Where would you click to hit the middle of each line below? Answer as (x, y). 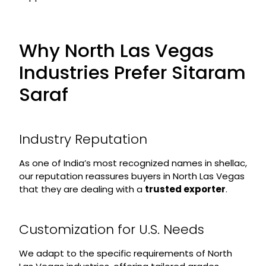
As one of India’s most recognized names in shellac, (133, 163)
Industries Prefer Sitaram (132, 72)
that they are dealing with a (82, 189)
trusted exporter (185, 189)
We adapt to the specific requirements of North (125, 253)
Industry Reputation (83, 139)
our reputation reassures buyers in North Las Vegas (132, 176)
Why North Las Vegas (116, 50)
